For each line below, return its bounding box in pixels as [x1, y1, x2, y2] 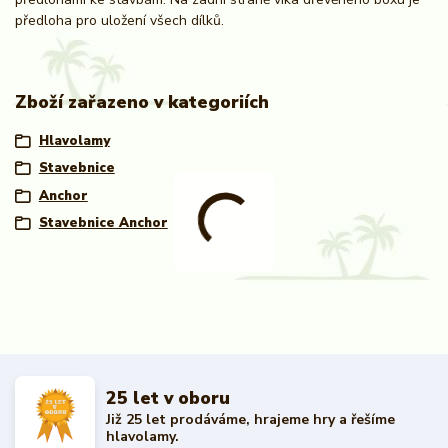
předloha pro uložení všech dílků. [15, 11, 228, 31]
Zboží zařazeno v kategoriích [15, 90, 269, 115]
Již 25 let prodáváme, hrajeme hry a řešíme [106, 410, 396, 430]
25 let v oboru [106, 385, 231, 410]
